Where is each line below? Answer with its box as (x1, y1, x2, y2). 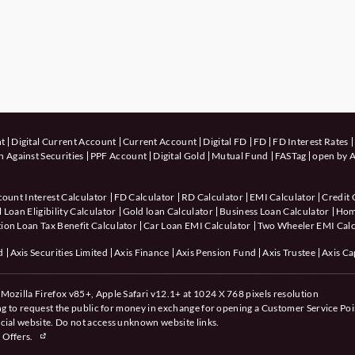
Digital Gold (153, 149, 206, 162)
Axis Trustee (262, 246, 316, 258)
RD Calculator (181, 190, 243, 203)
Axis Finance (113, 246, 170, 258)
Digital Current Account (11, 135, 116, 147)
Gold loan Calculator (122, 204, 213, 217)
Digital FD (203, 135, 247, 147)
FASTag (274, 149, 307, 162)
